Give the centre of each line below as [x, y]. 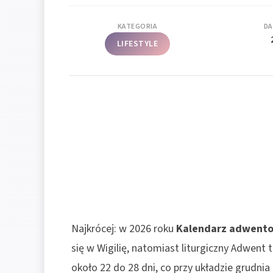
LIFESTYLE [137, 44]
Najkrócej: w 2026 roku [124, 229]
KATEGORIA [137, 26]
